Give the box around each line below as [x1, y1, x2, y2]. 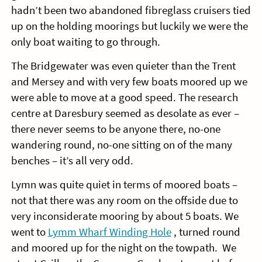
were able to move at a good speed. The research [11, 91, 238, 105]
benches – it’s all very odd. [11, 154, 133, 168]
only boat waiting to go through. [11, 35, 160, 49]
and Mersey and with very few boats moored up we [11, 75, 247, 89]
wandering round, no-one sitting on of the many [11, 138, 232, 152]
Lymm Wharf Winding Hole [47, 225, 171, 239]
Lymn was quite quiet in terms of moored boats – [11, 178, 237, 192]
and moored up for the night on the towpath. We [11, 241, 236, 255]
